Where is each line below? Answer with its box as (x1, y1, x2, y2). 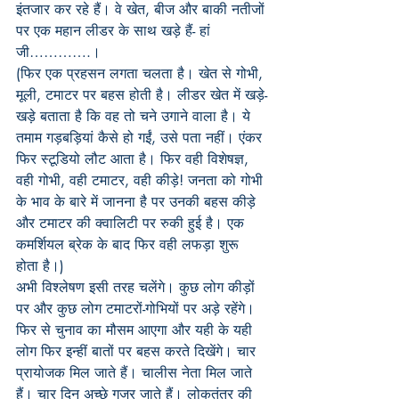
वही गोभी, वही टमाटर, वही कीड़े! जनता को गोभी (16, 171, 267, 190)
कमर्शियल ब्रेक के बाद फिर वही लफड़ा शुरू (16, 235, 243, 254)
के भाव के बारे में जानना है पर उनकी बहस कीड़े (16, 192, 260, 211)
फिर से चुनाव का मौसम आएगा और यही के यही (16, 321, 256, 339)
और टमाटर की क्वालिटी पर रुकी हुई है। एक (16, 214, 248, 232)
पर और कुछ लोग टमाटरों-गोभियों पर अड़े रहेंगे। (16, 299, 255, 318)
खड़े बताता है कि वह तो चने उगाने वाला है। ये (16, 107, 255, 126)
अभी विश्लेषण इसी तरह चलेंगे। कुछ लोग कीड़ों (16, 278, 259, 297)
